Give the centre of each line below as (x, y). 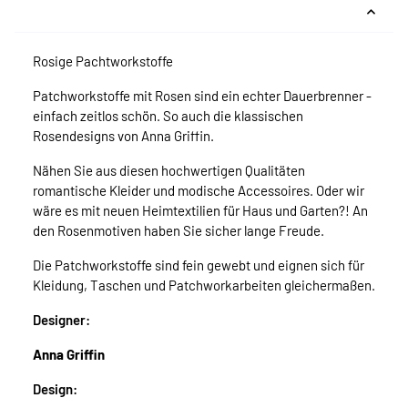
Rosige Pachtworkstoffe (103, 61)
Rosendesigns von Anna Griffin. (123, 136)
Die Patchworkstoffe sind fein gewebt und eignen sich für (199, 265)
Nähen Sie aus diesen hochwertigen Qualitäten (169, 171)
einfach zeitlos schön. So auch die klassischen (168, 116)
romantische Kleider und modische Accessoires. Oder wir (199, 191)
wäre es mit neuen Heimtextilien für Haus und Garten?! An (200, 211)
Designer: (61, 320)
